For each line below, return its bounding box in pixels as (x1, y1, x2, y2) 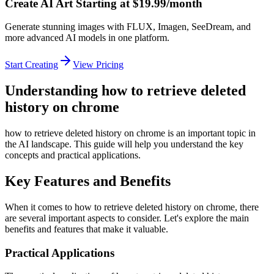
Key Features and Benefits (5, 172, 171, 189)
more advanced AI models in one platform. (5, 32, 169, 43)
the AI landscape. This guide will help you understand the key (5, 139, 243, 150)
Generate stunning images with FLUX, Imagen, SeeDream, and (5, 21, 251, 32)
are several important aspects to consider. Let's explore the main (5, 212, 249, 223)
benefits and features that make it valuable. (5, 223, 168, 234)
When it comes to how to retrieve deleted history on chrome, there (5, 201, 259, 212)
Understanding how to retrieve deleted (5, 83, 246, 99)
